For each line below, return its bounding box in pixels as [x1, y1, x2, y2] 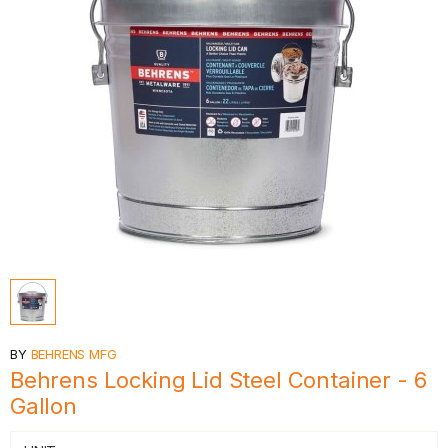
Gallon [10, 393, 77, 419]
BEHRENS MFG [30, 346, 117, 362]
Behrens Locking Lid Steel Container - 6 [10, 367, 427, 393]
